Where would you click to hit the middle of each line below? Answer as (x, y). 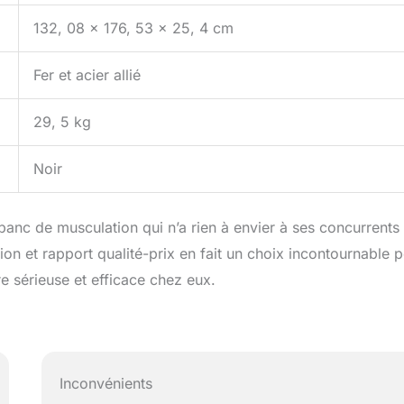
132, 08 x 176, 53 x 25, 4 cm (133, 28)
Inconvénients (106, 383)
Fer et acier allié (87, 75)
